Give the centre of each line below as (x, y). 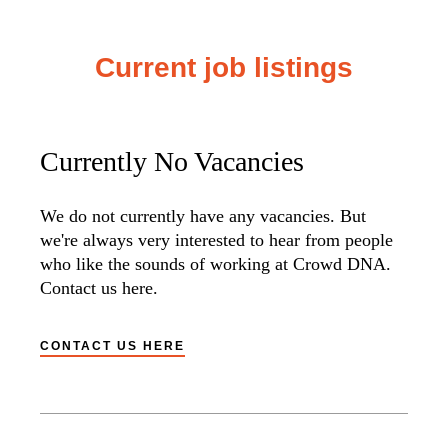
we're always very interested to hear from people (216, 239)
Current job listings (224, 67)
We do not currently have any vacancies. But (203, 215)
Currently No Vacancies (172, 161)
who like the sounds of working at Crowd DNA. (215, 263)
